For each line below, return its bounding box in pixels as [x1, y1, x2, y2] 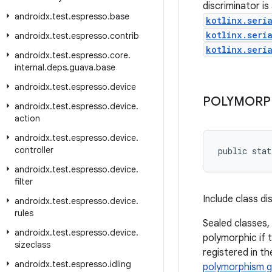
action [15, 113, 40, 124]
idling [110, 259, 131, 270]
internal [15, 62, 44, 73]
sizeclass [15, 239, 50, 250]
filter [15, 176, 33, 187]
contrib [110, 30, 139, 41]
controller [15, 144, 53, 155]
